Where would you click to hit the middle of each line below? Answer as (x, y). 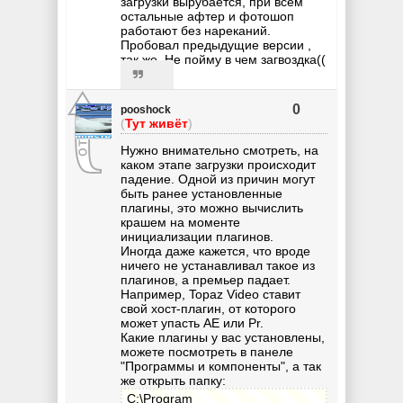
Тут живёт (157, 123)
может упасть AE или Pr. (192, 322)
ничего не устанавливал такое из (218, 265)
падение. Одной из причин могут (218, 179)
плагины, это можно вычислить (212, 207)
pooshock (146, 109)
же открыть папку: (173, 380)
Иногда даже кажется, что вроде (215, 251)
